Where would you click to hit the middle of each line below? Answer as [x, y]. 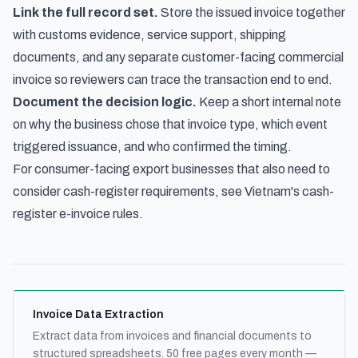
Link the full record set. [86, 12]
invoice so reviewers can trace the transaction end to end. [173, 80]
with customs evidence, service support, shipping [149, 35]
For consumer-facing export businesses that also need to [171, 169]
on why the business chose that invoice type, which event [170, 124]
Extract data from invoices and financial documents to [172, 336]
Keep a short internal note [269, 102]
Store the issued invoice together [252, 12]
